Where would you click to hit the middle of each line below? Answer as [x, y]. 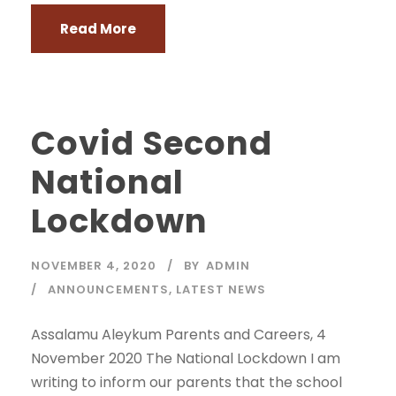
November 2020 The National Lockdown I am [186, 358]
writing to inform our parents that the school [187, 382]
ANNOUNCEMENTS [108, 289]
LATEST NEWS [221, 289]
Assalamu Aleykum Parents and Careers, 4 [179, 335]
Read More [98, 29]
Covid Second [152, 143]
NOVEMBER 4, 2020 [94, 266]
